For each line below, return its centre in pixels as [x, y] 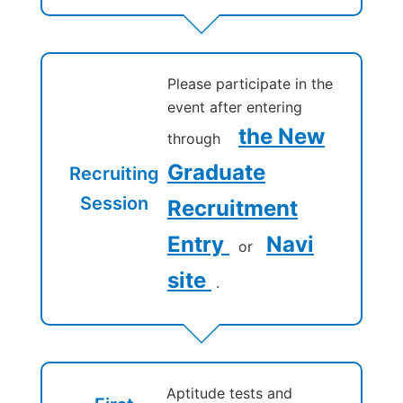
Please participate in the [250, 83]
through [200, 138]
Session [114, 203]
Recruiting [114, 173]
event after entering [234, 107]
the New [281, 136]
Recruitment [232, 208]
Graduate [216, 172]
